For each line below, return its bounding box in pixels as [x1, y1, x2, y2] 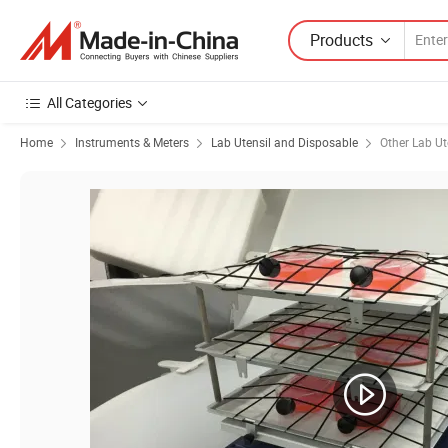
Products [310, 28, 373, 51]
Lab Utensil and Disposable [211, 134, 358, 150]
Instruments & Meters [75, 134, 189, 150]
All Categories [47, 93, 132, 112]
